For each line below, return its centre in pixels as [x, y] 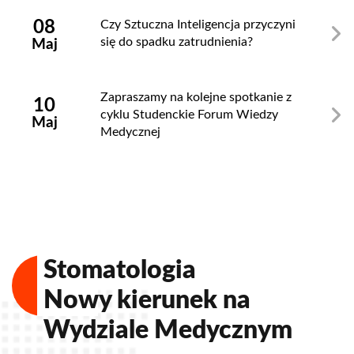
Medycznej [130, 132]
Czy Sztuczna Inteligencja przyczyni [198, 25]
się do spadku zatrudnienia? [177, 42]
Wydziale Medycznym [168, 331]
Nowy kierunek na [147, 301]
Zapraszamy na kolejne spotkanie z [196, 98]
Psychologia [112, 271]
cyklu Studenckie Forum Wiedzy [189, 115]
